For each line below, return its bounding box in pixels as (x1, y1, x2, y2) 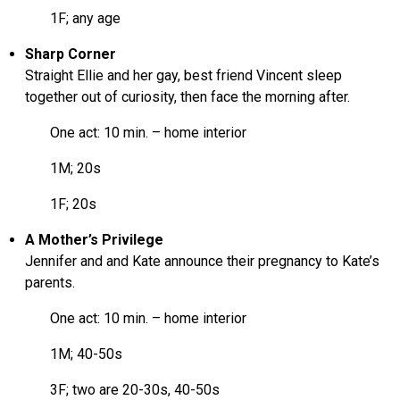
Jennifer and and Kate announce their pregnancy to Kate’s (25, 252, 380, 270)
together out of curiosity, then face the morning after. (25, 87, 351, 105)
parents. (25, 273, 76, 291)
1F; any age (25, 9, 121, 27)
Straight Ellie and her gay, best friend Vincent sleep (25, 66, 343, 84)
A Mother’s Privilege (25, 230, 164, 248)
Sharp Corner (25, 45, 117, 62)
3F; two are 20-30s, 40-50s (25, 380, 221, 398)
